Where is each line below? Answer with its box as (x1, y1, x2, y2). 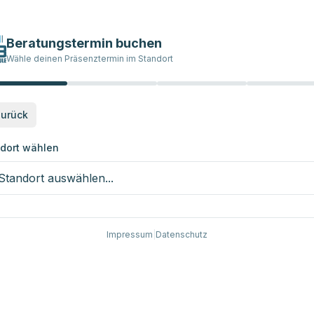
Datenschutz (156, 229, 207, 240)
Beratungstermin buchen (6, 36, 162, 50)
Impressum (107, 229, 153, 240)
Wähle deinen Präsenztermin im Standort (6, 53, 173, 64)
